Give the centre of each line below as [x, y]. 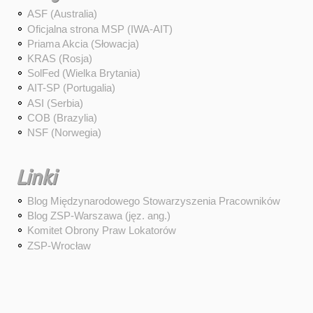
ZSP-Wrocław [59, 245]
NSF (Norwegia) [64, 132]
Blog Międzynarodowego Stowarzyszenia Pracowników [153, 201]
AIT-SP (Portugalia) [71, 88]
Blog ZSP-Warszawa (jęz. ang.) [99, 216]
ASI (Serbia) [55, 103]
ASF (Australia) [62, 14]
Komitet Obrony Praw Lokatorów [101, 231]
